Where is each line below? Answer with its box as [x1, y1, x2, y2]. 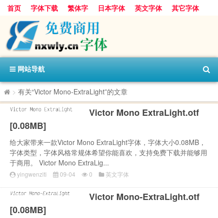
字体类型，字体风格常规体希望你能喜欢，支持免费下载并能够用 [10, 147, 207, 157]
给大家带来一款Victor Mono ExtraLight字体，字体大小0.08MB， [10, 137, 206, 147]
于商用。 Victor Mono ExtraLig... [10, 157, 109, 167]
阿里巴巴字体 [7, 19, 48, 29]
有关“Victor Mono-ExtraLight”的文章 [18, 86, 127, 96]
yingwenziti [17, 169, 47, 178]
